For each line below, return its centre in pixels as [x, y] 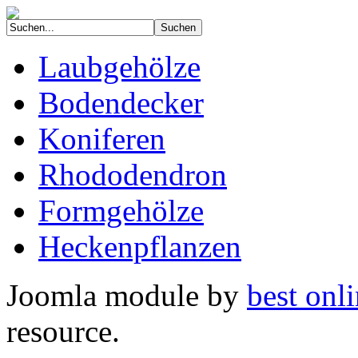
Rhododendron [133, 175]
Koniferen [102, 139]
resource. [63, 331]
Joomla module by [127, 295]
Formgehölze [121, 211]
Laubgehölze [119, 67]
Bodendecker [121, 103]
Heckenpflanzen [140, 247]
